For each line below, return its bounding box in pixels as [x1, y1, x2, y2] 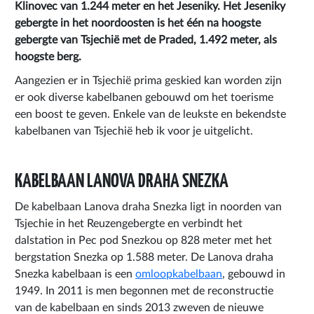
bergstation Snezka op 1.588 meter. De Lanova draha [15, 251, 273, 263]
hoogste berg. [15, 50, 81, 62]
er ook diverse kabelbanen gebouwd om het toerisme [15, 91, 273, 103]
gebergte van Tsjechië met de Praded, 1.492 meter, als [15, 34, 277, 46]
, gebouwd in [222, 268, 285, 280]
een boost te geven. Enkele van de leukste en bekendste [15, 108, 286, 120]
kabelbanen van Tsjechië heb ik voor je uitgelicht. [15, 125, 253, 137]
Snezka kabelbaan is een [15, 268, 135, 280]
